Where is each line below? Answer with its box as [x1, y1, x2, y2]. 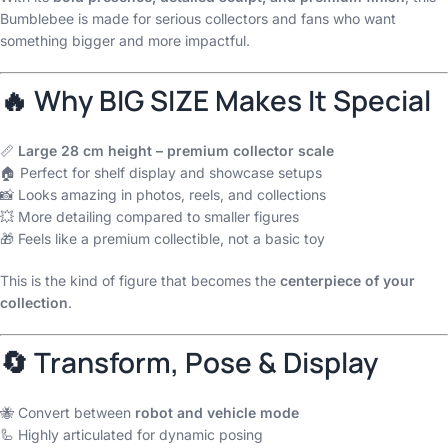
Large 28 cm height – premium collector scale [18, 142, 334, 159]
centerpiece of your [280, 272, 415, 289]
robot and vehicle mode [135, 404, 299, 421]
